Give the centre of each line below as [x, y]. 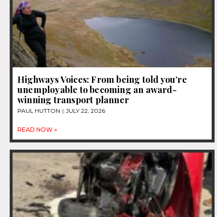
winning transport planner [73, 100]
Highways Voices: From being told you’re [102, 80]
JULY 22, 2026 [85, 111]
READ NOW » [37, 130]
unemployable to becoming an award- [97, 90]
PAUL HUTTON [39, 111]
